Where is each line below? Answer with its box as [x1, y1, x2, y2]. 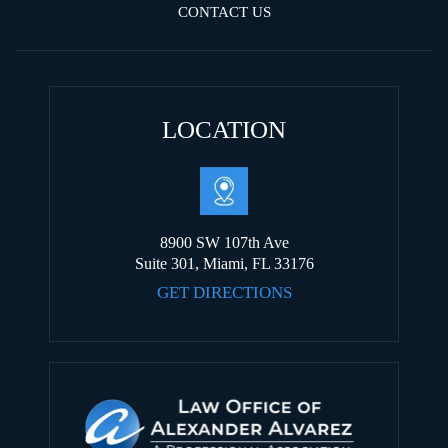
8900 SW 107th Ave [159, 234, 289, 252]
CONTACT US [177, 4, 271, 21]
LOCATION [162, 116, 286, 144]
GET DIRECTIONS [156, 283, 292, 303]
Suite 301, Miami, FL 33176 [134, 255, 314, 273]
